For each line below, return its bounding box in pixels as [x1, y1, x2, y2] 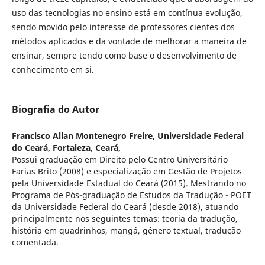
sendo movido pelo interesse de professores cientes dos [11, 21, 235, 33]
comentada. [11, 237, 61, 248]
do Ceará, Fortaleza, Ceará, [11, 142, 121, 154]
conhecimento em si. [11, 64, 94, 76]
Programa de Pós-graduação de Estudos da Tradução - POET [11, 189, 251, 201]
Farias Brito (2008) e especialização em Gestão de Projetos [11, 166, 242, 177]
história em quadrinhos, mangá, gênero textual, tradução [11, 225, 241, 237]
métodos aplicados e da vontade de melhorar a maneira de [11, 35, 247, 47]
